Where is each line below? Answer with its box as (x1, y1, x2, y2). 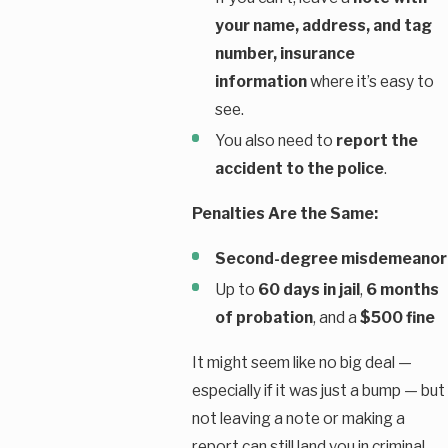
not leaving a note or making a (191, 409, 405, 429)
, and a (312, 308, 360, 328)
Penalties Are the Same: (191, 203, 378, 223)
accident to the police (214, 158, 384, 178)
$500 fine (359, 308, 435, 328)
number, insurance (214, 43, 355, 63)
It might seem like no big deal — (191, 353, 412, 373)
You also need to (214, 130, 336, 150)
